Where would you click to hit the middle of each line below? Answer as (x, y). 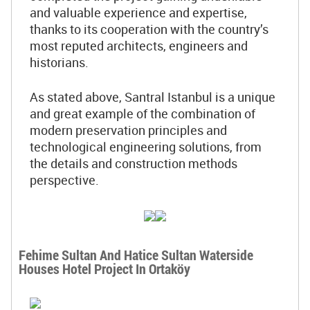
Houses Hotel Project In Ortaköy (104, 268)
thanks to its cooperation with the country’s (149, 29)
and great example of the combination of (143, 113)
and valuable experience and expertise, (138, 12)
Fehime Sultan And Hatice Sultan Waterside (136, 255)
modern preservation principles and (128, 130)
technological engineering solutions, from (146, 147)
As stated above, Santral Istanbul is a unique (153, 97)
